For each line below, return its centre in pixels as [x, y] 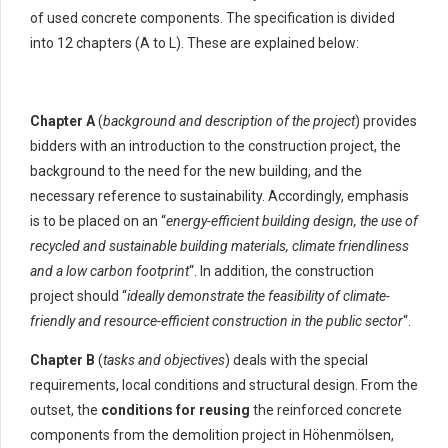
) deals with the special [296, 360]
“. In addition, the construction [281, 271]
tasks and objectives [164, 360]
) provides [386, 121]
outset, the [65, 410]
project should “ [78, 296]
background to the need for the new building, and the [196, 171]
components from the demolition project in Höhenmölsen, [212, 435]
